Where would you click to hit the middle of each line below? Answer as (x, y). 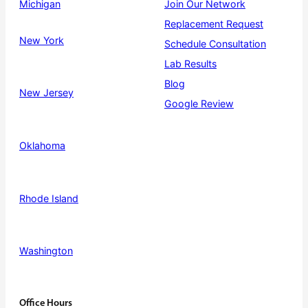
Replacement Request (214, 23)
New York (42, 40)
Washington (46, 251)
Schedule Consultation (215, 43)
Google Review (199, 103)
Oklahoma (42, 146)
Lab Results (190, 63)
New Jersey (46, 93)
